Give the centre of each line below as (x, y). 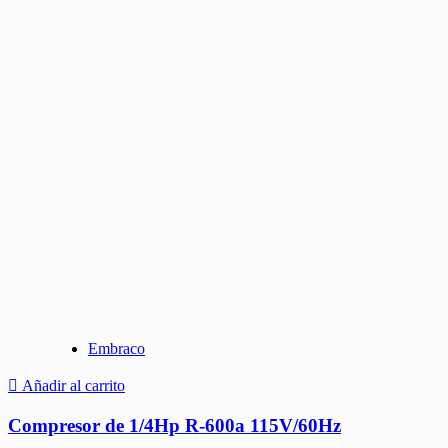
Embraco (116, 348)
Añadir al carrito (73, 385)
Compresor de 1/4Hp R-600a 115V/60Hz (174, 425)
